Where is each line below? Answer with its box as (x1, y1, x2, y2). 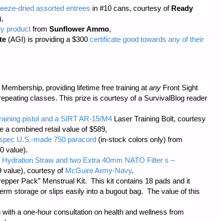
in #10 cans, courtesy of (90, 3, 171, 12)
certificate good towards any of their (90, 35, 204, 43)
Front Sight (161, 83, 198, 92)
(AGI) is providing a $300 (6, 35, 90, 43)
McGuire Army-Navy (65, 166, 132, 175)
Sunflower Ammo (49, 24, 109, 33)
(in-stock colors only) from (96, 135, 183, 144)
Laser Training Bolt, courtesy (112, 114, 206, 123)
